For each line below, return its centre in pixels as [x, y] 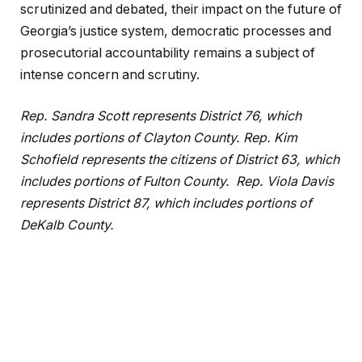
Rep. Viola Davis [285, 182]
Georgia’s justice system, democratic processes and [176, 31]
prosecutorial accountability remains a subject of [168, 53]
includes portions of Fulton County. [126, 182]
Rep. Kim [270, 138]
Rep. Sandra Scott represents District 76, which [161, 116]
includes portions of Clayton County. [132, 138]
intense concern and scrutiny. [110, 74]
